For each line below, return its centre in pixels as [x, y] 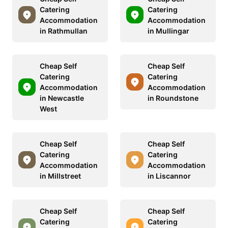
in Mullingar [168, 31]
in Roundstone [173, 98]
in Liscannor [169, 176]
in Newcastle [62, 98]
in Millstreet [60, 176]
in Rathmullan [64, 31]
